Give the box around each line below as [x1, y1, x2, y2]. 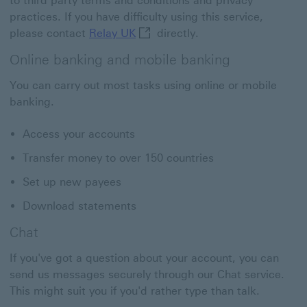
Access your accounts [23, 127, 135, 140]
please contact [10, 27, 89, 40]
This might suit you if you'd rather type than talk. [10, 284, 260, 297]
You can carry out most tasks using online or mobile [10, 79, 277, 92]
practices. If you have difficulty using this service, [10, 10, 263, 23]
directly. [153, 27, 199, 40]
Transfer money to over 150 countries [23, 151, 214, 164]
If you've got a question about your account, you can [10, 251, 279, 265]
